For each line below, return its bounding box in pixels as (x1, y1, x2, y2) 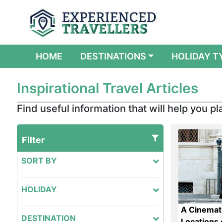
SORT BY (21, 156, 57, 166)
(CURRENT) (61, 51, 111, 61)
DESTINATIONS (80, 51, 146, 61)
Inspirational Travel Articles (16, 80, 198, 97)
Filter (21, 135, 45, 145)
